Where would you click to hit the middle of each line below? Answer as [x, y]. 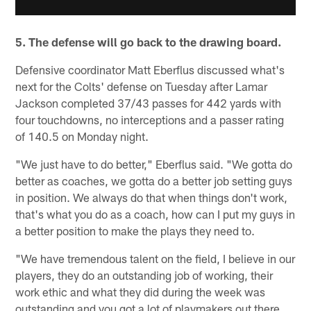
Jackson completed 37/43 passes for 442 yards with [149, 103]
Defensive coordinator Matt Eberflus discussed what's [150, 70]
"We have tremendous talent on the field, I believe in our [155, 259]
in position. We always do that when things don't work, [152, 197]
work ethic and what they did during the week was [141, 292]
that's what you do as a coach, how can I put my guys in [155, 214]
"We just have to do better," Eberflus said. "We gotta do [154, 164]
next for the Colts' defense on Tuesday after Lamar [142, 86]
